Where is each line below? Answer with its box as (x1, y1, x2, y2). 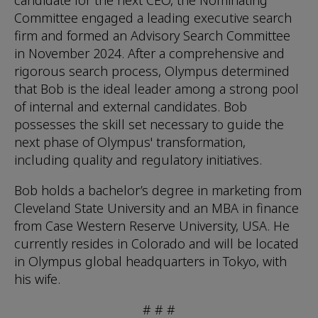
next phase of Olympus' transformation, (14, 133, 246, 150)
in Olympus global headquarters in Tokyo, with (14, 253, 287, 270)
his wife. (14, 270, 60, 287)
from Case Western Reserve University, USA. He (14, 217, 290, 234)
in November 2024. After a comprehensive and (14, 45, 285, 62)
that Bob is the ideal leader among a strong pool (14, 80, 299, 97)
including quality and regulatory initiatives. (14, 151, 262, 168)
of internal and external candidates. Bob (14, 98, 247, 115)
